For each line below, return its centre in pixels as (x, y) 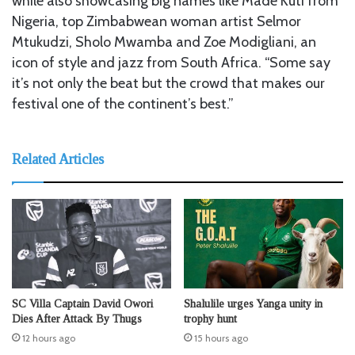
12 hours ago (49, 338)
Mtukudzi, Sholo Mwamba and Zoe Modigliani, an (164, 42)
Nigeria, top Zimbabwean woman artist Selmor (157, 21)
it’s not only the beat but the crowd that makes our (168, 83)
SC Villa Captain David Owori (82, 304)
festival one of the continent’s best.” (123, 103)
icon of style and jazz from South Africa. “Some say (171, 62)
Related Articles (58, 159)
